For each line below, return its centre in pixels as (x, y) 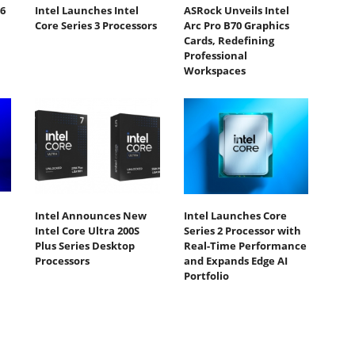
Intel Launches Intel (87, 10)
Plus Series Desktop (85, 246)
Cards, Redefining (229, 40)
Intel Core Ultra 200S (87, 231)
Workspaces (214, 70)
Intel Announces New (91, 216)
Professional (215, 55)
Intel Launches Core (235, 216)
